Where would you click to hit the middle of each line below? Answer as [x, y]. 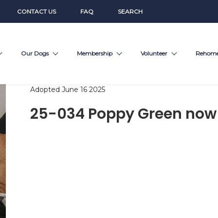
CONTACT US [36, 11]
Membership [94, 54]
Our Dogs [35, 54]
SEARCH [130, 11]
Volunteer [154, 54]
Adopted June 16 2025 [68, 90]
